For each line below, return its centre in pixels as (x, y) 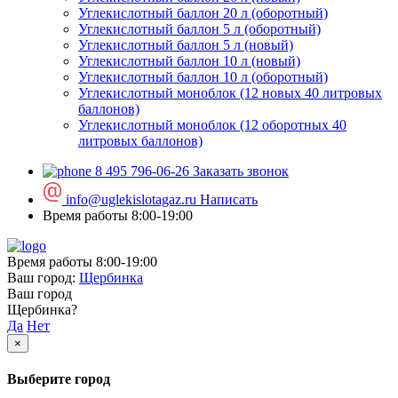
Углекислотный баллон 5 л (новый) (186, 45)
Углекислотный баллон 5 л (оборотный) (199, 29)
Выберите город (59, 379)
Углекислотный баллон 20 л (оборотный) (203, 13)
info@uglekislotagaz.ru (131, 199)
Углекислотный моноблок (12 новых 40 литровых (230, 93)
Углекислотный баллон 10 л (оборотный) (203, 77)
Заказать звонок (241, 171)
